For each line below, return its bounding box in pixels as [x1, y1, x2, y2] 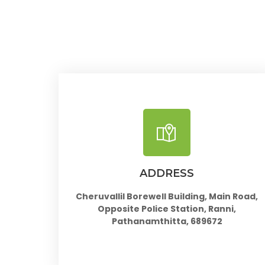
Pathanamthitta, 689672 [111, 215, 222, 228]
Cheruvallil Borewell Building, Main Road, [76, 190, 258, 203]
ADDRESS [140, 167, 194, 180]
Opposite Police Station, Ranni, [98, 203, 236, 215]
